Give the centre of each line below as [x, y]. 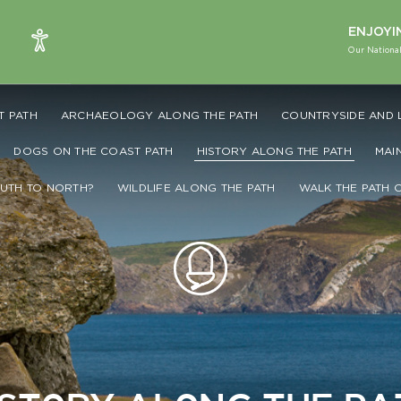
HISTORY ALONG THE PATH [274, 151]
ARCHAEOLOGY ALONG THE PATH [159, 115]
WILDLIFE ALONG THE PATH [196, 188]
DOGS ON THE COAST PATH [94, 151]
